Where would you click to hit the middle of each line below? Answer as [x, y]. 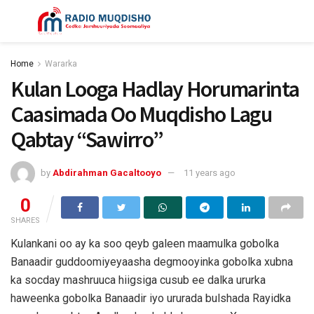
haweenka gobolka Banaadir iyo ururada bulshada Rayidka [151, 298]
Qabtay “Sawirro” [87, 139]
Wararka [61, 64]
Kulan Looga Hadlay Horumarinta [155, 89]
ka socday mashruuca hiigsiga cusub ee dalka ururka [138, 280]
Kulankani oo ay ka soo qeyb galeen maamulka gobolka [145, 243]
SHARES [25, 220]
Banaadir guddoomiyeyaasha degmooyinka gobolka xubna [152, 261]
